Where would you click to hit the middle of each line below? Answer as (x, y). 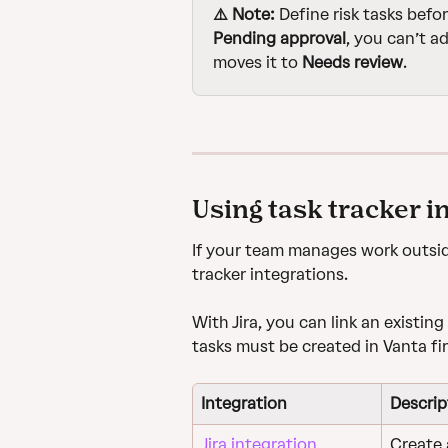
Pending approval (279, 38)
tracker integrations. (272, 274)
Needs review (352, 62)
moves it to (257, 62)
